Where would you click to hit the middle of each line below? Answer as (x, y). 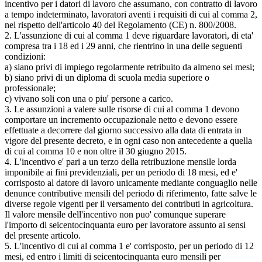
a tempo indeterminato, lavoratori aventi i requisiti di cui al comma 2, (131, 14)
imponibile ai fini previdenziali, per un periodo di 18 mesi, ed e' (121, 172)
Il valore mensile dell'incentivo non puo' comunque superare (115, 214)
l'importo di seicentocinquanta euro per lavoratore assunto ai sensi (125, 225)
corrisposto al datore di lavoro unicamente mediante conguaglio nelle (131, 182)
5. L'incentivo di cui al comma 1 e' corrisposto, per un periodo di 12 (129, 246)
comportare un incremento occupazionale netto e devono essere (121, 119)
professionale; (30, 88)
